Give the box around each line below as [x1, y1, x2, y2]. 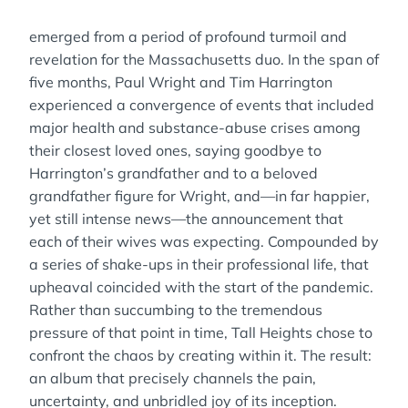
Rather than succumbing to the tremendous [29, 301, 322, 319]
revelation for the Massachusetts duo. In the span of [29, 50, 379, 68]
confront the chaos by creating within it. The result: [29, 346, 372, 364]
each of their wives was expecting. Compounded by [29, 232, 379, 250]
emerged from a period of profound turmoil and [29, 27, 347, 46]
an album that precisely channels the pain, [29, 369, 316, 387]
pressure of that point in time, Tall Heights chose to [29, 323, 372, 342]
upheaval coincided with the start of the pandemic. [29, 278, 373, 296]
